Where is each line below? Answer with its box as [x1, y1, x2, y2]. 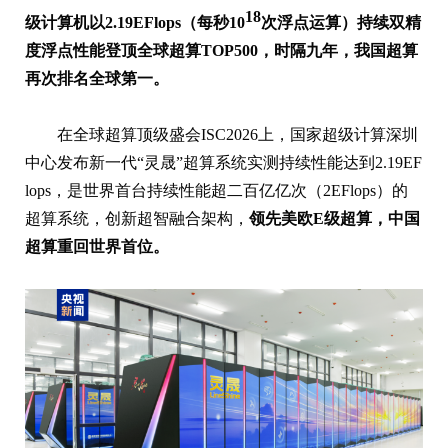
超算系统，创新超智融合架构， [25, 209, 249, 227]
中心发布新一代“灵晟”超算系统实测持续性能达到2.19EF [25, 153, 422, 171]
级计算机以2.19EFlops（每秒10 [25, 13, 245, 31]
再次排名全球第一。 [25, 69, 169, 87]
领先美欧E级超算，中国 [249, 209, 420, 227]
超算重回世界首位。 [25, 237, 169, 255]
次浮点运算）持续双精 [261, 13, 421, 31]
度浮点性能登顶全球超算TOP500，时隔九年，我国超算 [25, 41, 418, 59]
